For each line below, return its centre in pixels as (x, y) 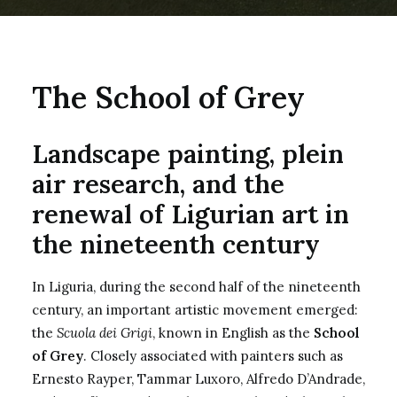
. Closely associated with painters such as (213, 356)
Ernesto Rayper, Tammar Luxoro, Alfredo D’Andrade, (198, 379)
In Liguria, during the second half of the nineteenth (196, 287)
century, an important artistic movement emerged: (195, 310)
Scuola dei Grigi (105, 333)
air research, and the (158, 184)
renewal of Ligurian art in (191, 214)
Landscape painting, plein (188, 154)
